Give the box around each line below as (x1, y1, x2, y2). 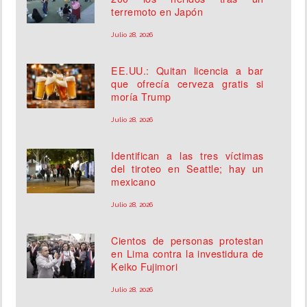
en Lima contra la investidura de (111, 246, 264, 261)
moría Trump (111, 89, 171, 104)
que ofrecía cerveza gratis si (111, 76, 264, 91)
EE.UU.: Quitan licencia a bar (111, 63, 264, 78)
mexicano (111, 174, 156, 189)
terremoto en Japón (111, 4, 204, 19)
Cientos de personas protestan (111, 233, 264, 248)
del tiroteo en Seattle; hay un (111, 161, 264, 176)
